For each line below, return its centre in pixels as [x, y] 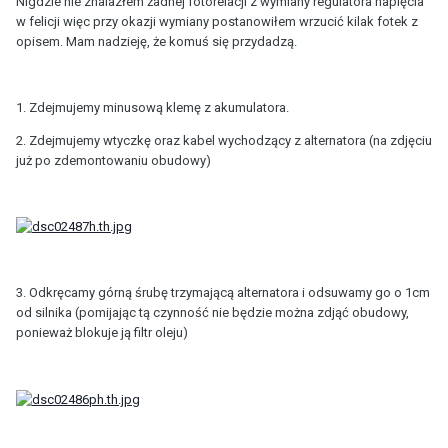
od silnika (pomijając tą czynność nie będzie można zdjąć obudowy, [212, 313]
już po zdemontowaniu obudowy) [113, 160]
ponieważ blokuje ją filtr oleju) [102, 333]
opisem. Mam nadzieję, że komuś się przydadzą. [156, 41]
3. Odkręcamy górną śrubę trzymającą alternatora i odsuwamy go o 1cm [223, 293]
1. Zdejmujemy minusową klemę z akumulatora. [152, 107]
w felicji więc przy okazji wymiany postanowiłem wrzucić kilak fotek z [217, 21]
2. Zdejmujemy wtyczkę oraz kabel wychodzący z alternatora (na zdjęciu [224, 140]
